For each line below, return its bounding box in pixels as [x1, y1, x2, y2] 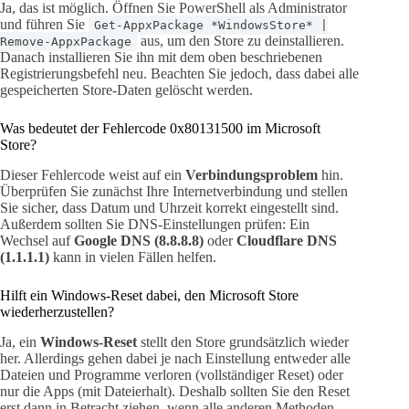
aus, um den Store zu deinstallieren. [137, 33, 344, 49]
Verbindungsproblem [185, 166, 318, 183]
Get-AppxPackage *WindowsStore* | [94, 18, 328, 33]
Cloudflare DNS [236, 232, 337, 248]
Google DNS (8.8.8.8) [74, 232, 204, 248]
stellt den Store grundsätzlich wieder [137, 333, 349, 350]
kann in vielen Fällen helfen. [49, 248, 216, 265]
